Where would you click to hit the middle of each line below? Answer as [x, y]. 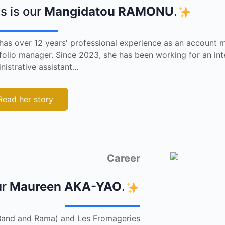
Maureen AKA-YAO [65, 187]
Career [123, 158]
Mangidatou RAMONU [109, 11]
